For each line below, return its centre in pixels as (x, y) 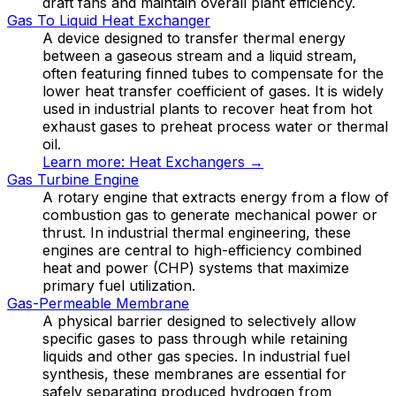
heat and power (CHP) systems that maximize (196, 267)
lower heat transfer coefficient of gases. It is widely (213, 91)
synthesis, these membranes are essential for (194, 373)
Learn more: (86, 161)
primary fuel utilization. (119, 285)
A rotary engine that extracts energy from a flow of (216, 197)
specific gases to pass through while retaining (195, 338)
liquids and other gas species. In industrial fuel (196, 356)
